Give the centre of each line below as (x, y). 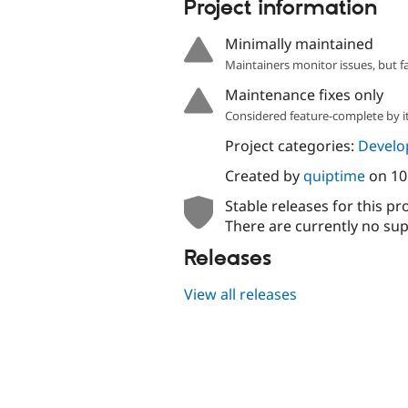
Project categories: (291, 145)
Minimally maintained (299, 43)
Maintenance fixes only (304, 94)
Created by (264, 176)
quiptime (334, 176)
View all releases (240, 294)
